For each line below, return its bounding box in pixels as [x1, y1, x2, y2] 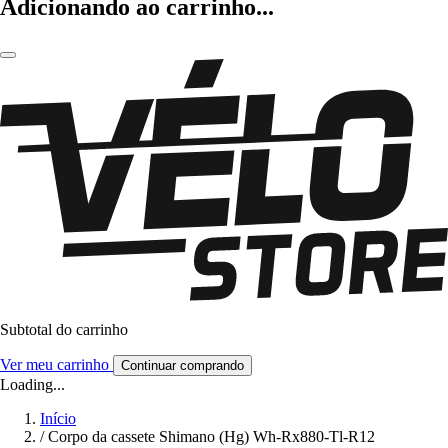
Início [40, 410, 76, 428]
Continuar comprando [121, 358, 244, 374]
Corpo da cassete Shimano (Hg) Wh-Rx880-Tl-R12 [48, 428, 375, 446]
